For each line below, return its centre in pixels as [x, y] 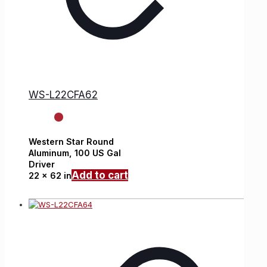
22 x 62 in [50, 176]
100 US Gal [98, 153]
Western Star [56, 142]
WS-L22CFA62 [63, 94]
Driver [42, 164]
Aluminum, [52, 153]
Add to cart [100, 176]
